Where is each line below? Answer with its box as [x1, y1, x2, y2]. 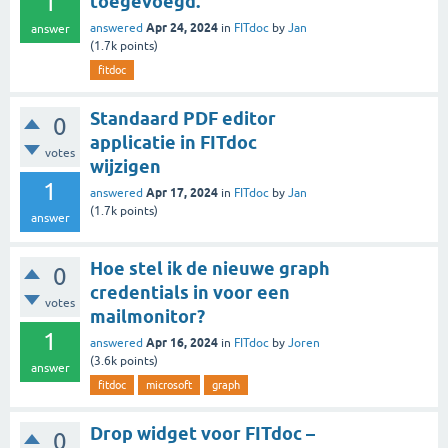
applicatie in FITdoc [90, 132, 257, 153]
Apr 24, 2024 [146, 20, 218, 35]
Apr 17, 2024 [146, 185, 218, 200]
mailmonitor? [90, 306, 205, 327]
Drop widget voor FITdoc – [90, 423, 315, 444]
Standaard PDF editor [90, 108, 276, 129]
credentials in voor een [90, 282, 290, 303]
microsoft [146, 379, 192, 391]
